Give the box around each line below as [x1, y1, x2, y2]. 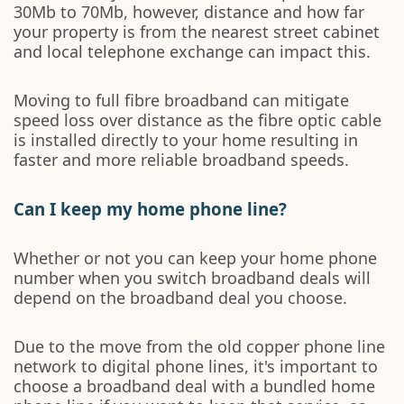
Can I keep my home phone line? [14, 197, 287, 220]
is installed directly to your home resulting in [14, 129, 358, 151]
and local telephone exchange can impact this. [14, 41, 371, 62]
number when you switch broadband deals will [14, 267, 371, 289]
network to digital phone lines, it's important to [14, 355, 378, 377]
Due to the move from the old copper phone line [14, 335, 385, 357]
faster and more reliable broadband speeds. [14, 149, 349, 170]
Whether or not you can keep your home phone [14, 247, 377, 269]
